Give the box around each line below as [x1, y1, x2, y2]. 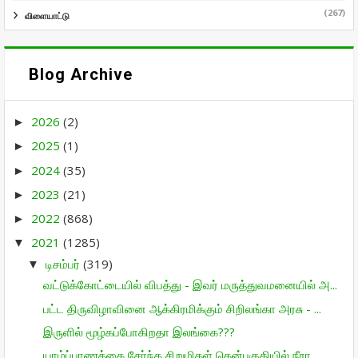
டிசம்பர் [46, 255, 83, 272]
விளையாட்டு [25, 9, 70, 22]
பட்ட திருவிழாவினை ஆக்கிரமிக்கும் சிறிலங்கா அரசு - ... [42, 300, 321, 316]
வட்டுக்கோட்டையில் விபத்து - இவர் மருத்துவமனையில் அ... [42, 276, 337, 293]
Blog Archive [29, 64, 133, 84]
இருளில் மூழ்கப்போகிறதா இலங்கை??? [42, 323, 235, 340]
